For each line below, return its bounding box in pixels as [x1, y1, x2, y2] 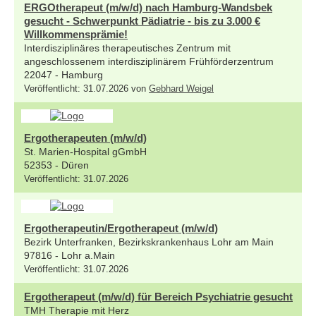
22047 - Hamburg [24, 68, 103, 80]
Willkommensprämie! [24, 28, 128, 40]
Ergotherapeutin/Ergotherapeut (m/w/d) [24, 221, 218, 234]
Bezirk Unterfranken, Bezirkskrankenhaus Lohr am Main [24, 236, 274, 248]
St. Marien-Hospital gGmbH [24, 145, 147, 157]
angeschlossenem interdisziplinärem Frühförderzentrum [24, 55, 274, 67]
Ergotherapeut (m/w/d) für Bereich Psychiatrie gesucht [24, 290, 293, 303]
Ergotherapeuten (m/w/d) [24, 131, 147, 144]
